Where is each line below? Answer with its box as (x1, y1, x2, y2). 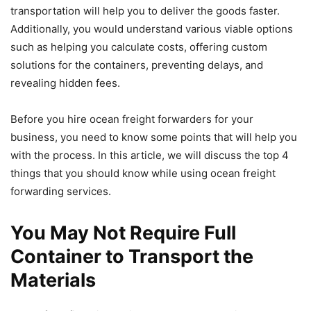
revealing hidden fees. (10, 76, 123, 90)
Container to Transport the (10, 244, 253, 268)
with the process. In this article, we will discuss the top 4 (10, 148, 289, 162)
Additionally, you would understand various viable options (10, 22, 293, 35)
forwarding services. (10, 184, 114, 198)
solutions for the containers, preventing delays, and (10, 58, 263, 72)
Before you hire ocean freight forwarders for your (10, 112, 253, 126)
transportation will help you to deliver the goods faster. (10, 3, 280, 17)
